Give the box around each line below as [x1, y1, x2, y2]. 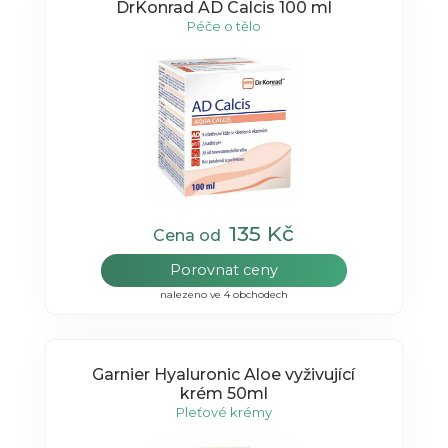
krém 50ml [179, 383, 268, 403]
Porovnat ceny [169, 261, 278, 280]
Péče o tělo [186, 17, 261, 34]
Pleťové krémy [175, 403, 272, 420]
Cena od [153, 226, 230, 246]
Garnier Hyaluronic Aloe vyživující [92, 364, 356, 384]
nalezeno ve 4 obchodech [159, 288, 288, 302]
